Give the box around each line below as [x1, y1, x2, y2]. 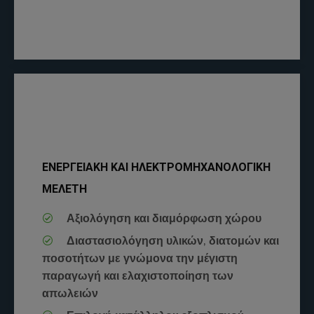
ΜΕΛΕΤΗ [42, 182, 87, 196]
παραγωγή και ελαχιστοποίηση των [42, 268, 233, 284]
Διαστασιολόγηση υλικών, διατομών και [64, 233, 279, 249]
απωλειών [42, 285, 98, 301]
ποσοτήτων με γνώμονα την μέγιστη [42, 250, 238, 266]
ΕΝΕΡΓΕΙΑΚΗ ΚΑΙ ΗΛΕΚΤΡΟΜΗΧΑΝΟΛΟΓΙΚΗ [42, 160, 271, 174]
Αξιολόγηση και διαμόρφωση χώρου [64, 210, 261, 226]
